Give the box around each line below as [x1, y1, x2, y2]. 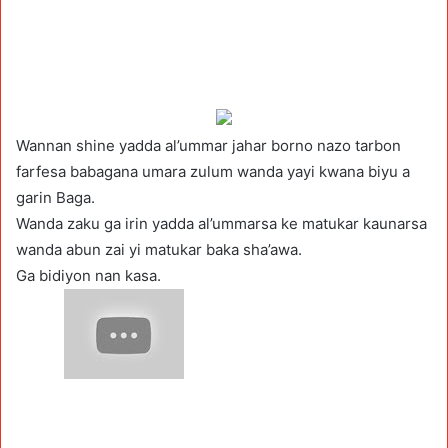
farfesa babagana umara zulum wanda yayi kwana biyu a [16, 161, 410, 181]
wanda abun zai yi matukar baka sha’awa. [16, 239, 302, 259]
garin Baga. [16, 187, 95, 207]
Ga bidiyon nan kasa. [16, 265, 161, 285]
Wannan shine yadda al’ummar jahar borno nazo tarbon [16, 135, 401, 155]
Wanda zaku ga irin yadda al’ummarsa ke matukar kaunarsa [16, 213, 427, 233]
